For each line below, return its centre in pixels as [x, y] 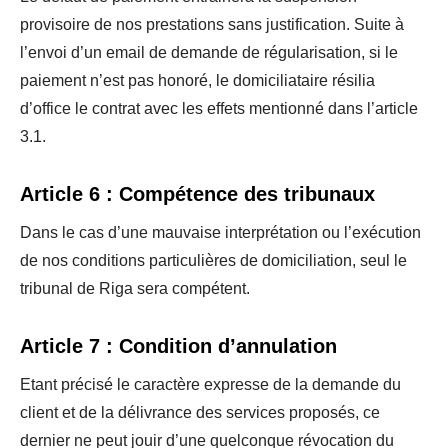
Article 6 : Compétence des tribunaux [197, 194]
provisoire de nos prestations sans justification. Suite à [212, 24]
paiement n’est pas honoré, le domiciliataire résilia [197, 80]
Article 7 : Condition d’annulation [178, 346]
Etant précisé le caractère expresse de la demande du [210, 384]
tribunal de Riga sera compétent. [135, 288]
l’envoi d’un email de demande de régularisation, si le [209, 52]
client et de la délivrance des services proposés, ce [200, 412]
